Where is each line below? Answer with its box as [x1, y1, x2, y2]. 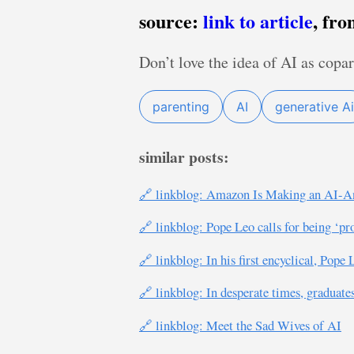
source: [139, 7, 203, 35]
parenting [153, 99, 209, 115]
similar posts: [139, 145, 229, 168]
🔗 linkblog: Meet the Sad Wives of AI [139, 316, 341, 335]
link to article [203, 7, 313, 35]
